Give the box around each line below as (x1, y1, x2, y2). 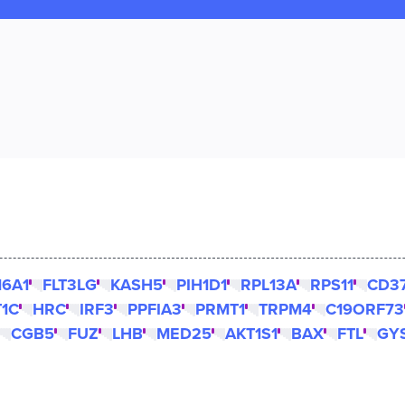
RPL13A (240, 275, 297, 295)
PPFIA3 (127, 299, 182, 319)
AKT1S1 (225, 324, 278, 344)
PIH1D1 (176, 275, 227, 295)
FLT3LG (42, 275, 97, 295)
